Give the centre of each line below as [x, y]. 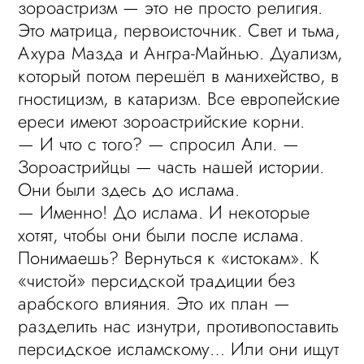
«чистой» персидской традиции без [157, 280]
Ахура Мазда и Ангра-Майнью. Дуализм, [180, 53]
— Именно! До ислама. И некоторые [164, 212]
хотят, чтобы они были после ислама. [161, 235]
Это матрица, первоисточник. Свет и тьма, [179, 30]
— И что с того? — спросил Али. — [159, 144]
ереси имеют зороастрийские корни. [162, 121]
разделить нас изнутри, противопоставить [179, 326]
